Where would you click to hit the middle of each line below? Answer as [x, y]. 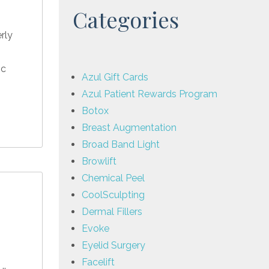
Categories [126, 19]
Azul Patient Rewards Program [150, 94]
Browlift [99, 161]
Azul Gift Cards [115, 77]
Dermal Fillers [112, 211]
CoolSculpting [113, 195]
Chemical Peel [113, 178]
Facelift [98, 262]
